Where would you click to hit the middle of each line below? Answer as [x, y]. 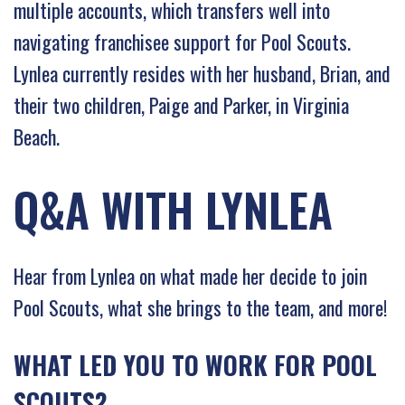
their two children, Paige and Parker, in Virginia [181, 104]
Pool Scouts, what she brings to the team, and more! [200, 307]
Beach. [37, 136]
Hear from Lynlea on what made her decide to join [190, 275]
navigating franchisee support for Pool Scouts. [182, 41]
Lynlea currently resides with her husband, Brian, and [202, 73]
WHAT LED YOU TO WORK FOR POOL [195, 364]
